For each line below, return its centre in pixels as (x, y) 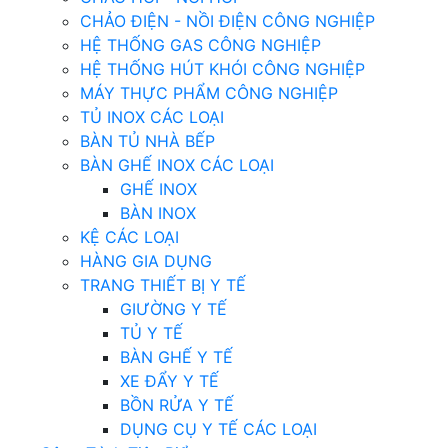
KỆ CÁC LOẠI (129, 237)
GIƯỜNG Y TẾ (173, 309)
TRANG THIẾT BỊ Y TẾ (163, 285)
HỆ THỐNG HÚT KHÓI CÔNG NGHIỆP (222, 69)
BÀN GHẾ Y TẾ (176, 357)
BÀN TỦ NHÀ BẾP (147, 141)
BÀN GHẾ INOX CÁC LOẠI (177, 165)
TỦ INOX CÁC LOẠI (152, 117)
